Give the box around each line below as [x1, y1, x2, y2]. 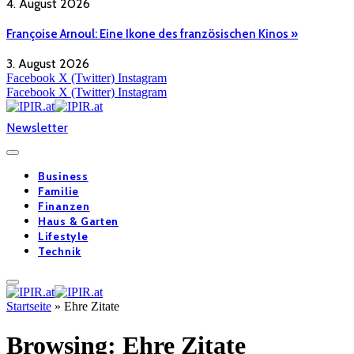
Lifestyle [38, 229, 88, 244]
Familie [38, 184, 79, 199]
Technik [38, 244, 81, 259]
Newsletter [6, 120, 68, 136]
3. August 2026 [6, 56, 89, 72]
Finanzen [38, 199, 90, 214]
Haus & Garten [38, 214, 119, 229]
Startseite [6, 299, 51, 314]
